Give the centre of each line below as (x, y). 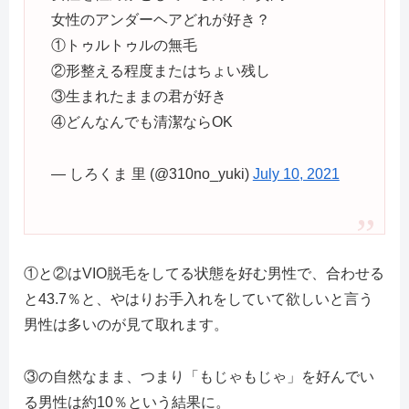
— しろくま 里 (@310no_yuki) (152, 173)
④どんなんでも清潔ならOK (142, 121)
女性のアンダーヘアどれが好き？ (160, 19)
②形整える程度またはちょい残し (160, 70)
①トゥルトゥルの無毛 (124, 45)
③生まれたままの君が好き (138, 96)
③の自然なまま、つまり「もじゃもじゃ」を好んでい (199, 376)
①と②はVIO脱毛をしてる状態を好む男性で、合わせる (204, 273)
